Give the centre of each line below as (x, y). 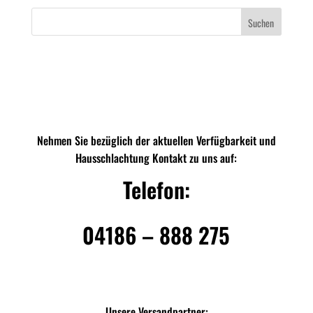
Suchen (261, 22)
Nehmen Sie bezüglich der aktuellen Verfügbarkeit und (156, 141)
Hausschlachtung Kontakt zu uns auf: (156, 158)
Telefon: (156, 190)
